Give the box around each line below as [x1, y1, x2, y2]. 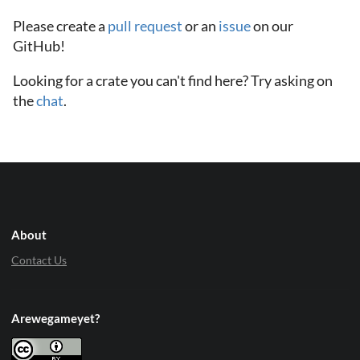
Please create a [13, 17, 108, 35]
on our [251, 17, 293, 35]
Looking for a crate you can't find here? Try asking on [13, 72, 333, 89]
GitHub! [13, 37, 65, 55]
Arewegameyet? [11, 311, 100, 326]
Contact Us [11, 253, 67, 268]
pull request [108, 17, 182, 35]
